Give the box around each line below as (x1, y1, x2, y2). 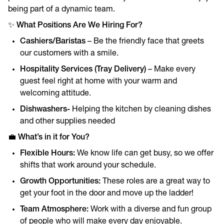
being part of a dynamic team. (8, 5, 115, 13)
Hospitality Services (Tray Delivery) (20, 65, 146, 73)
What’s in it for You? (18, 133, 89, 141)
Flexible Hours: (20, 149, 75, 157)
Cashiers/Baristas (20, 37, 85, 45)
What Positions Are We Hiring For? (16, 21, 142, 29)
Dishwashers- (20, 105, 70, 113)
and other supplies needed (20, 117, 115, 125)
